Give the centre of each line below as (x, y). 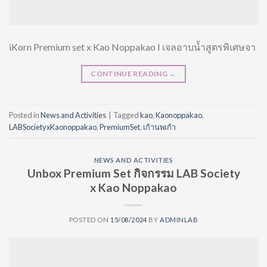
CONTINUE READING (130, 74)
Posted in (25, 115)
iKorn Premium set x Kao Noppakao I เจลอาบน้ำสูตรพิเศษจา (132, 47)
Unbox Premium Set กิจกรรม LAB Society (133, 173)
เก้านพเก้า (159, 127)
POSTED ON (90, 220)
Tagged (127, 115)
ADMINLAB (179, 220)
